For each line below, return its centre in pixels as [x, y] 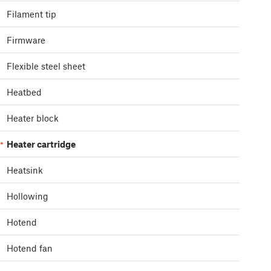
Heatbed [24, 92]
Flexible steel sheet [46, 66]
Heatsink [25, 170]
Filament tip [31, 14]
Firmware [26, 40]
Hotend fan [30, 248]
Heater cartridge [41, 144]
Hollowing [28, 196]
